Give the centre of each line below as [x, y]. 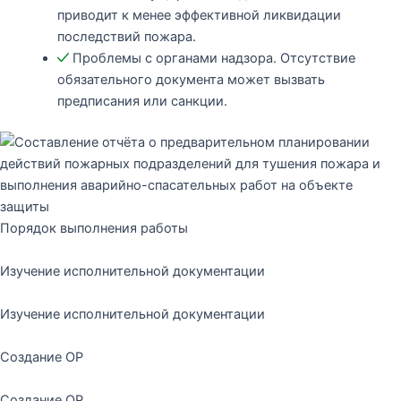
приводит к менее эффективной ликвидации [199, 15]
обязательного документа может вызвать [191, 79]
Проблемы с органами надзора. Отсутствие [213, 58]
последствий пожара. [126, 36]
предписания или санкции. [142, 101]
